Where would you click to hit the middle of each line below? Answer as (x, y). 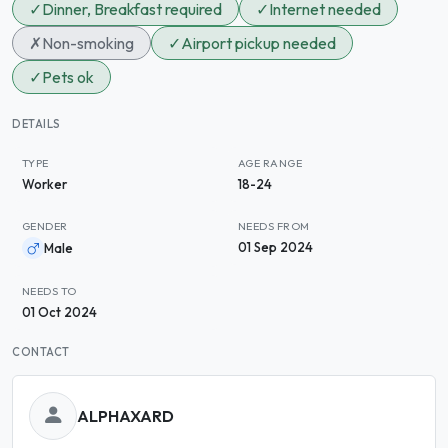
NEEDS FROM (274, 226)
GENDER (45, 226)
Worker (44, 184)
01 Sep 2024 (275, 247)
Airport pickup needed (258, 43)
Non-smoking (88, 43)
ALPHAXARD (125, 415)
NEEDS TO (49, 291)
